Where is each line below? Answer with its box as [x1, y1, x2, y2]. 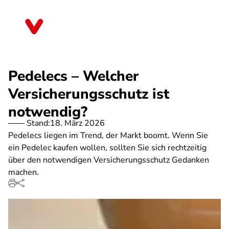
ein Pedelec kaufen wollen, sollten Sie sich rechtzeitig [8, 142, 207, 153]
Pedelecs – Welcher [8, 66, 139, 86]
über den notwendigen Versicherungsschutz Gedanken [8, 154, 209, 166]
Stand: [27, 118, 50, 129]
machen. [8, 167, 39, 178]
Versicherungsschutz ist [8, 84, 169, 104]
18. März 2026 [50, 118, 105, 129]
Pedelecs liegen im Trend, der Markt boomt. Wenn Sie [8, 130, 208, 141]
